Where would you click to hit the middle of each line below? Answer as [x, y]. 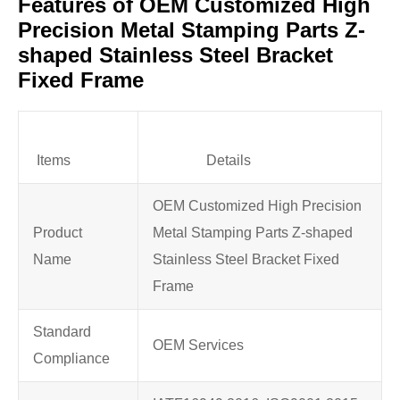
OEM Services [198, 346]
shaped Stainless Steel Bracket [175, 55]
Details [229, 161]
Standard [62, 332]
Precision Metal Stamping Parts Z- [192, 30]
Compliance [71, 359]
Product [58, 233]
